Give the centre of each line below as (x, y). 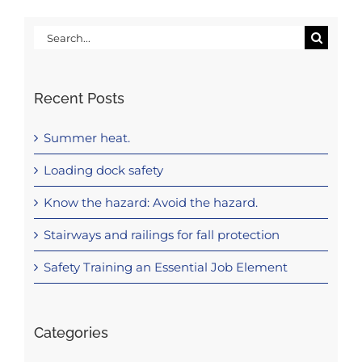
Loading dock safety (103, 170)
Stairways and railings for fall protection (161, 235)
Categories (71, 333)
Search (53, 33)
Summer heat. (86, 138)
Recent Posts (79, 99)
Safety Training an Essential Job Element (165, 267)
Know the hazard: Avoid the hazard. (150, 203)
